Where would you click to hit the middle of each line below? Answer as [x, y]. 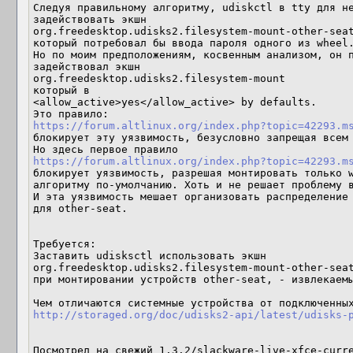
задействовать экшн [90, 19]
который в [61, 90]
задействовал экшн [87, 67]
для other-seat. [80, 208]
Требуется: [65, 244]
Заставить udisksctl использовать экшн [150, 256]
